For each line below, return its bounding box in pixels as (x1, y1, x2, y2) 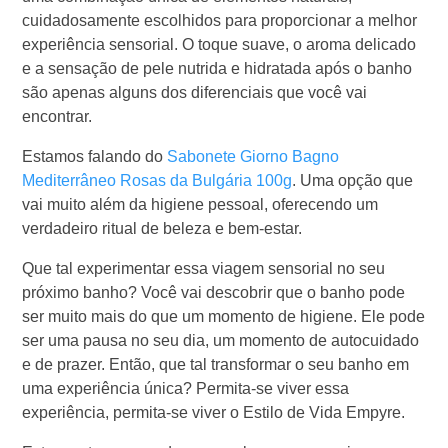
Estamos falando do (22, 147, 168, 165)
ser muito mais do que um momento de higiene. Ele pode (22, 307, 426, 325)
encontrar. (22, 107, 93, 125)
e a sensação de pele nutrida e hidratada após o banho (22, 59, 413, 77)
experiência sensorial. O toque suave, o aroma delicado (22, 35, 417, 53)
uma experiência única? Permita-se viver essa (22, 379, 350, 397)
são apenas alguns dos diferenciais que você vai (22, 83, 368, 101)
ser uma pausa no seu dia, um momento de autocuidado (22, 331, 420, 349)
